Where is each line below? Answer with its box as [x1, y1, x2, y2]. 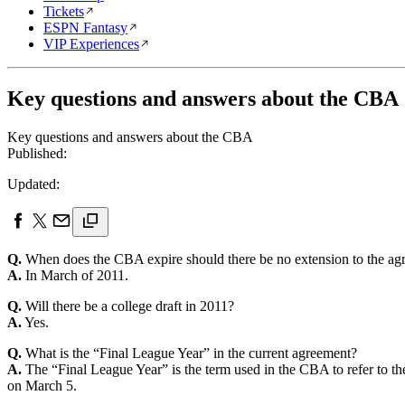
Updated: [7, 175, 60, 192]
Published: [7, 145, 67, 161]
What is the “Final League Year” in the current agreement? [22, 344, 357, 361]
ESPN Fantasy [43, 20, 127, 35]
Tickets [43, 4, 84, 19]
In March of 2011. [22, 267, 128, 283]
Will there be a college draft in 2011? [22, 297, 234, 314]
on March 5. [7, 377, 77, 393]
